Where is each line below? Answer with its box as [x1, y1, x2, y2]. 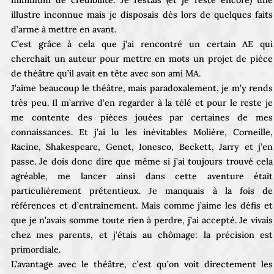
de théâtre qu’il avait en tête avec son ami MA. [11, 67, 201, 79]
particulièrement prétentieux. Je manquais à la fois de [11, 185, 273, 196]
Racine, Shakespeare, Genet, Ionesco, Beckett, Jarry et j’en [11, 141, 273, 152]
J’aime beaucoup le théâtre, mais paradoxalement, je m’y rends [11, 82, 273, 94]
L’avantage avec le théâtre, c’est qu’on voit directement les [11, 258, 273, 270]
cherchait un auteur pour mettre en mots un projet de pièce [11, 53, 273, 64]
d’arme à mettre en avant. [11, 23, 116, 35]
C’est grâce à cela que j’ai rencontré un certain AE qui [11, 38, 273, 50]
